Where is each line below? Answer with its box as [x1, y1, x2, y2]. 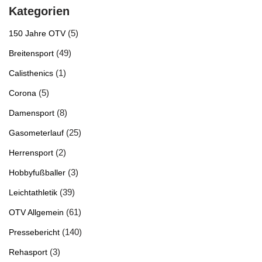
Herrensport [9, 148, 53, 157]
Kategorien [9, 4, 70, 18]
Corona [9, 88, 36, 98]
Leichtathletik [9, 188, 57, 197]
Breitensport [9, 49, 54, 58]
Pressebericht [9, 227, 60, 237]
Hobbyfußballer [9, 168, 65, 177]
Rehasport [9, 247, 47, 257]
